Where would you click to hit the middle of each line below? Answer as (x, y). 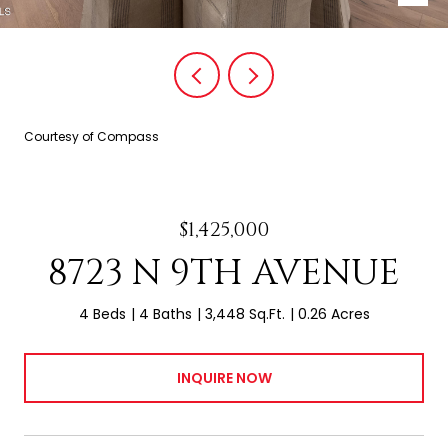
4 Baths (165, 314)
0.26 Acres (333, 314)
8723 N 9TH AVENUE (224, 273)
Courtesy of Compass (91, 136)
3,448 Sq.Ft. (244, 314)
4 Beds (102, 314)
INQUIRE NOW (224, 377)
